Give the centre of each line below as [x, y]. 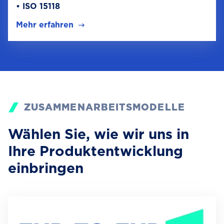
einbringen [46, 168]
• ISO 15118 [39, 6]
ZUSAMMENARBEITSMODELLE [104, 107]
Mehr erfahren [45, 25]
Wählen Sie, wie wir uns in [98, 134]
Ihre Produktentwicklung [95, 151]
